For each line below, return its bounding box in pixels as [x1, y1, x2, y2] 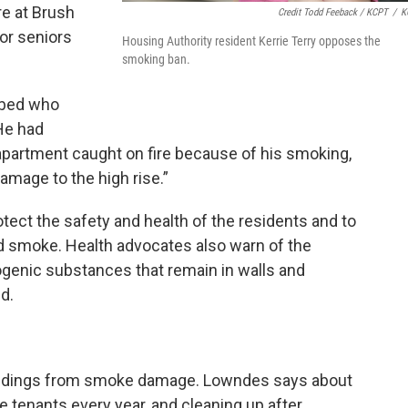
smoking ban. [122, 52, 190, 67]
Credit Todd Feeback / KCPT [278, 6, 388, 19]
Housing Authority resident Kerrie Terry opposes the [122, 34, 381, 49]
